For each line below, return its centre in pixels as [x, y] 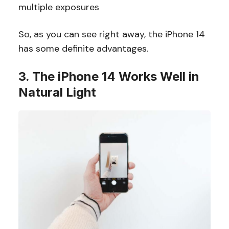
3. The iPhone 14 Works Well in [109, 77]
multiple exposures [59, 7]
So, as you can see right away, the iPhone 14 [111, 35]
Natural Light [57, 93]
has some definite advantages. [84, 49]
